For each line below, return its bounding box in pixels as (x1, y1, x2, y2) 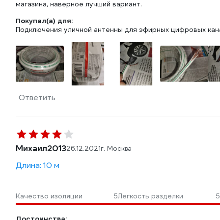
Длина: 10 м (16, 160, 59, 170)
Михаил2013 (16, 143, 66, 154)
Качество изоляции (16, 192, 82, 200)
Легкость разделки (118, 192, 183, 200)
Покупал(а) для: (16, 16, 73, 25)
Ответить (19, 92, 55, 103)
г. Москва (101, 144, 132, 153)
